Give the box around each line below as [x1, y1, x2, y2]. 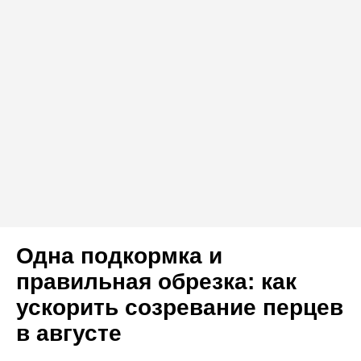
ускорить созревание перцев [16, 295, 343, 321]
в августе [16, 321, 122, 346]
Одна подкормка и [16, 243, 222, 269]
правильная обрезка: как [16, 269, 297, 295]
